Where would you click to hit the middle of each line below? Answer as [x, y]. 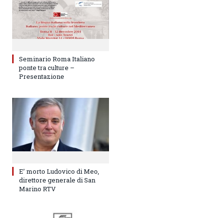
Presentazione [42, 76]
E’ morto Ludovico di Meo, [59, 172]
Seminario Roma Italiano [57, 59]
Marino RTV [37, 189]
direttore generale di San [57, 180]
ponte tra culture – [47, 67]
